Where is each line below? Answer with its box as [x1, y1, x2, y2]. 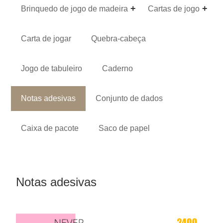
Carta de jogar [21, 34, 72, 43]
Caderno [102, 64, 133, 73]
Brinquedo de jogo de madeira [21, 4, 128, 13]
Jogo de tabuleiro [21, 64, 83, 73]
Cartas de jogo [148, 4, 200, 13]
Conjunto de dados [96, 94, 163, 103]
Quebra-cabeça [91, 34, 146, 43]
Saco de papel [99, 123, 150, 132]
